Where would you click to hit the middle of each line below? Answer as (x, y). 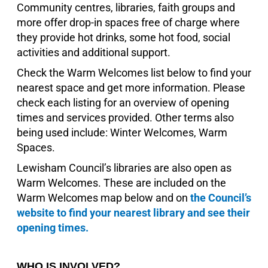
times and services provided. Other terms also (125, 117)
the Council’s (220, 197)
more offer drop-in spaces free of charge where (128, 22)
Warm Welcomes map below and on (103, 197)
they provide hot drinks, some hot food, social (123, 37)
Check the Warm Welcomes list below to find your (134, 72)
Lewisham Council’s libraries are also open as (124, 167)
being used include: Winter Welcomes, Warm (122, 132)
